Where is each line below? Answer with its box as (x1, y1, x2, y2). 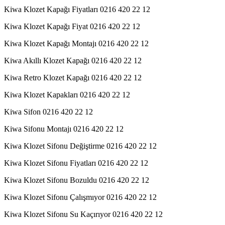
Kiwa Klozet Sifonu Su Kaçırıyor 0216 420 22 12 (4, 209, 163, 218)
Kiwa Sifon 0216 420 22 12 (4, 107, 93, 116)
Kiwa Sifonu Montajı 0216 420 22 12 (4, 124, 124, 133)
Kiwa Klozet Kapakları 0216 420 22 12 (4, 90, 130, 99)
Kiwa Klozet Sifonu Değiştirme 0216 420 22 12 (4, 141, 157, 150)
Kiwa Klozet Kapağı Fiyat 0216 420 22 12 (4, 22, 140, 31)
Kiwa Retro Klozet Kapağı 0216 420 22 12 (4, 73, 142, 82)
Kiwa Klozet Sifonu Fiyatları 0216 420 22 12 (4, 158, 148, 167)
